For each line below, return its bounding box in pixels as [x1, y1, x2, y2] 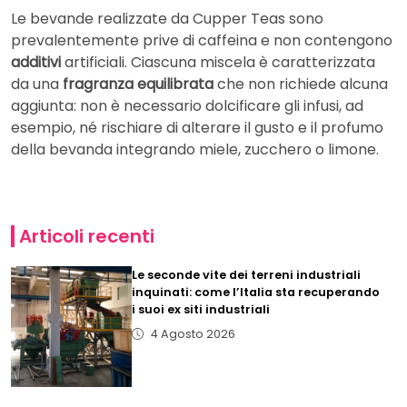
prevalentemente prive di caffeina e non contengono [11, 30, 392, 51]
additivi [11, 52, 61, 73]
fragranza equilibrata [63, 74, 213, 94]
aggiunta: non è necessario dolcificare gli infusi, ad [11, 95, 363, 116]
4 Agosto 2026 [150, 326, 235, 342]
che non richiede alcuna [213, 74, 388, 94]
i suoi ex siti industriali [132, 302, 271, 317]
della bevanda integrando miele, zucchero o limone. [11, 139, 379, 160]
